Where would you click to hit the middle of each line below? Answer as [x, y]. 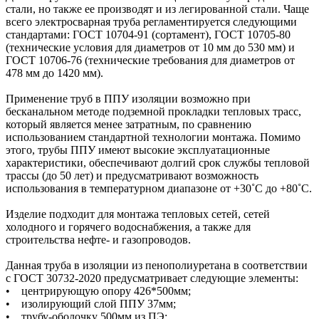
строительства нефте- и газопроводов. [98, 239]
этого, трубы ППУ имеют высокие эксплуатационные [138, 150]
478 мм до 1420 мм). [54, 73]
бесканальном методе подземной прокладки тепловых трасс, [153, 111]
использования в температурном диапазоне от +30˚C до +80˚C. [159, 188]
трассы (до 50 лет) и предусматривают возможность [132, 175]
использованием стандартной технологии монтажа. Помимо [153, 137]
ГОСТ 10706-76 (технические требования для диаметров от [150, 60]
